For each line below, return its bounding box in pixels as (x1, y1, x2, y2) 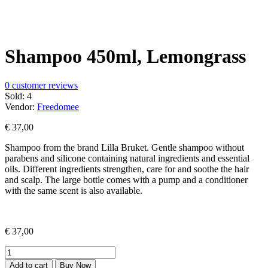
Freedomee (37, 102, 79, 112)
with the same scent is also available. (5, 185, 142, 196)
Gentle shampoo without (151, 142, 244, 153)
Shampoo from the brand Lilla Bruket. (5, 142, 151, 153)
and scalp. (5, 175, 45, 185)
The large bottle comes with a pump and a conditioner (45, 175, 248, 185)
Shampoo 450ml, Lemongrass (5, 45, 246, 67)
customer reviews (10, 80, 78, 91)
